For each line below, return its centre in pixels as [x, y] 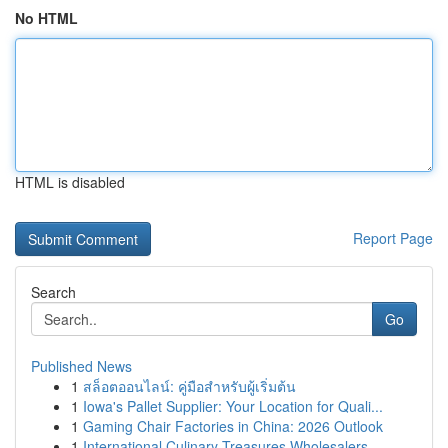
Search [53, 292]
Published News [81, 366]
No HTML [46, 18]
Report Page [393, 238]
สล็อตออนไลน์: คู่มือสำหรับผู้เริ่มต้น [189, 386]
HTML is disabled [70, 182]
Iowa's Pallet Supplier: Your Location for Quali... [233, 406]
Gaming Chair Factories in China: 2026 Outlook [233, 426]
